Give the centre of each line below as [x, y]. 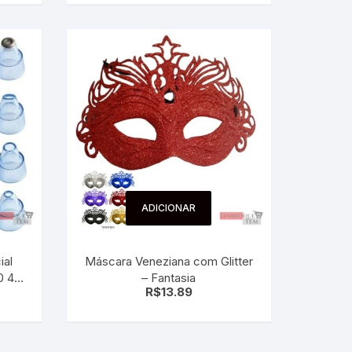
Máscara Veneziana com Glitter [169, 261]
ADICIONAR [169, 208]
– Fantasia [169, 278]
